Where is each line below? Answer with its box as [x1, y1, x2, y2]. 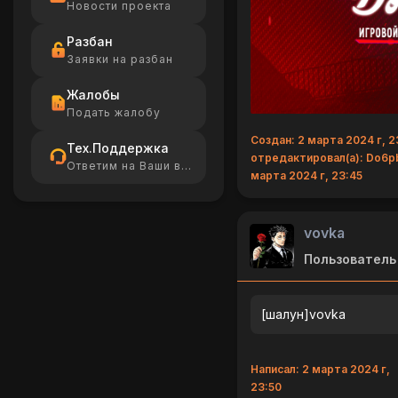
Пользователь [303, 251, 396, 267]
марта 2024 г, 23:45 [250, 168, 362, 182]
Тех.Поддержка [67, 140, 169, 155]
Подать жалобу [67, 106, 161, 119]
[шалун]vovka [260, 306, 346, 322]
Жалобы [67, 87, 120, 102]
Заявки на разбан [67, 52, 173, 66]
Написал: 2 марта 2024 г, [250, 362, 390, 376]
